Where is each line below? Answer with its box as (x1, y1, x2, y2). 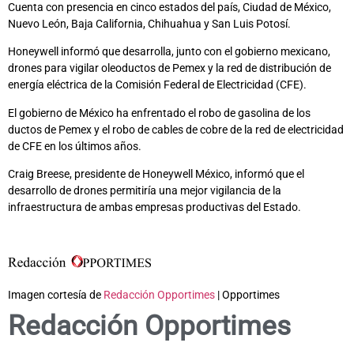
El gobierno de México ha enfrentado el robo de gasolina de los (8, 106, 311, 119)
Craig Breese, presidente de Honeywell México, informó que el (8, 168, 304, 181)
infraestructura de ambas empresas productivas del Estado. (8, 201, 301, 214)
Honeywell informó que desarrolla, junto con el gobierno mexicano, (8, 45, 330, 58)
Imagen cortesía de (8, 288, 104, 302)
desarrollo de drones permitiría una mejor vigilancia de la (8, 184, 281, 198)
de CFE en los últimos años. (8, 139, 141, 153)
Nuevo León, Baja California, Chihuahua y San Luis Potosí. (8, 17, 291, 30)
